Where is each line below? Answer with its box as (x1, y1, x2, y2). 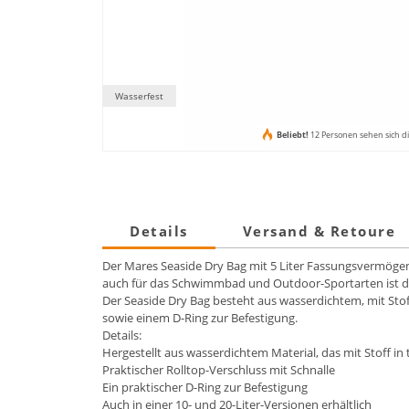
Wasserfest (115, 89, 163, 102)
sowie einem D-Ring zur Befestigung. (102, 309, 298, 327)
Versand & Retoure (242, 222, 395, 241)
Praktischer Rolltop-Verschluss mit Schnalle (102, 362, 335, 379)
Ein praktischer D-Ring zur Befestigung (102, 379, 308, 396)
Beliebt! (276, 129, 309, 142)
